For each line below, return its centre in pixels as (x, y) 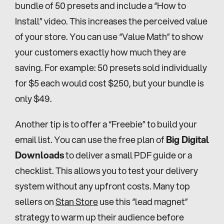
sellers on (35, 201)
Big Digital (187, 139)
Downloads (39, 155)
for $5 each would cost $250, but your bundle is (109, 83)
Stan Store (77, 201)
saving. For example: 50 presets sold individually (111, 67)
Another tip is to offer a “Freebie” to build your (106, 124)
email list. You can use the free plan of (90, 139)
